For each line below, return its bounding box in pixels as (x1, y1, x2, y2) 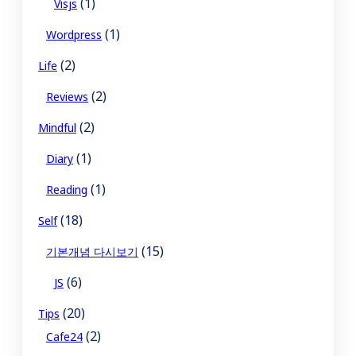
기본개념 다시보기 (46, 244, 138, 260)
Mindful (38, 120, 76, 136)
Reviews (46, 89, 88, 105)
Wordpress (46, 27, 102, 43)
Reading (46, 182, 87, 198)
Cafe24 (46, 329, 83, 345)
